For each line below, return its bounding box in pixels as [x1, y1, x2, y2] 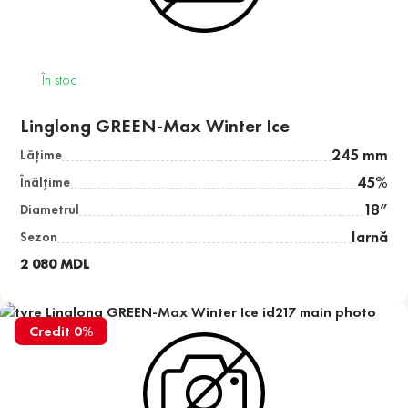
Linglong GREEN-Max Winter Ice [20, 114, 291, 138]
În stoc [42, 70, 77, 90]
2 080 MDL [20, 254, 90, 274]
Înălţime [20, 174, 71, 191]
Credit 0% [29, 321, 93, 342]
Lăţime [20, 147, 63, 164]
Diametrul [20, 201, 80, 219]
